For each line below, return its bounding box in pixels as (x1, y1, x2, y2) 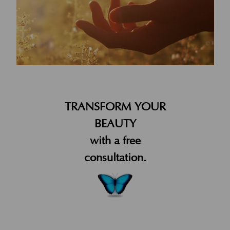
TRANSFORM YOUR (64, 101, 166, 114)
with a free (89, 135, 141, 148)
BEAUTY (94, 118, 136, 131)
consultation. (84, 151, 146, 165)
